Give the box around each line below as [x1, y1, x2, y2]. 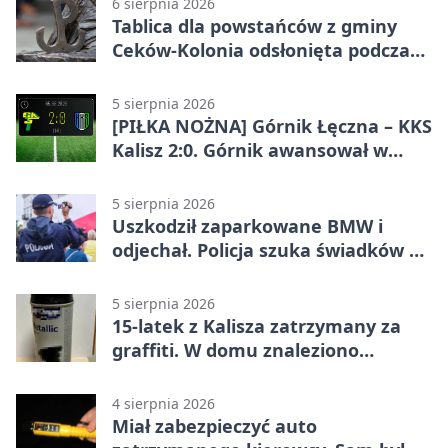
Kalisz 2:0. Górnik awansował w [112, 137, 388, 162]
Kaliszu [112, 261, 175, 286]
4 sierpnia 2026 [112, 393, 215, 413]
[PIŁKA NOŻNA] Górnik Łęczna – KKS [112, 113, 432, 138]
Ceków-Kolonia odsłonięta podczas [112, 37, 419, 62]
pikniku [112, 61, 179, 86]
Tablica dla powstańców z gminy [112, 13, 397, 38]
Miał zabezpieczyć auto [112, 413, 317, 438]
